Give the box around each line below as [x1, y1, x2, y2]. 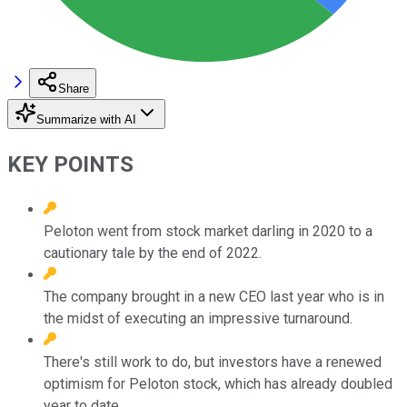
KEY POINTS [7, 151, 134, 177]
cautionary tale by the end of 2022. [44, 243, 262, 262]
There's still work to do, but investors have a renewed [44, 352, 382, 371]
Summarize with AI [36, 112, 136, 126]
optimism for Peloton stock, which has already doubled [44, 374, 392, 392]
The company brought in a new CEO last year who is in [44, 287, 384, 305]
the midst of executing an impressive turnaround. [44, 309, 352, 327]
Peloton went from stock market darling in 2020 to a [44, 222, 372, 240]
